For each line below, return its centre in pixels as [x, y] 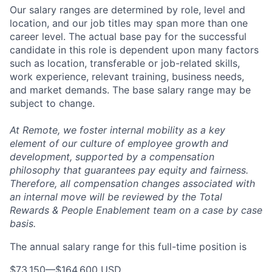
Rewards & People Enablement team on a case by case [136, 210]
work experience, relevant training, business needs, [127, 76]
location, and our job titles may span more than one [129, 23]
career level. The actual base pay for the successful [128, 36]
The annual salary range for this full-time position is [128, 246]
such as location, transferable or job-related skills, [125, 63]
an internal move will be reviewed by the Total [116, 196]
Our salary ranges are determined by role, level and [127, 9]
